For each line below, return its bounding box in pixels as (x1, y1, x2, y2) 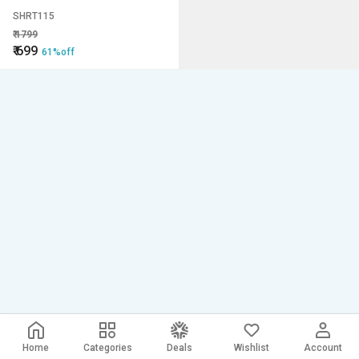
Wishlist (233, 342, 269, 353)
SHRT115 (13, 10, 54, 22)
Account (304, 342, 343, 353)
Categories (83, 342, 132, 353)
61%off (42, 46, 75, 58)
